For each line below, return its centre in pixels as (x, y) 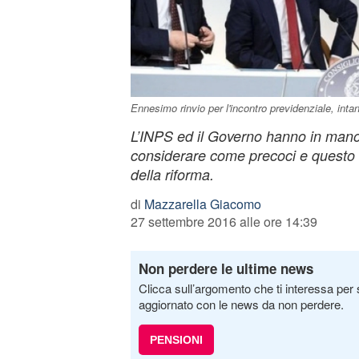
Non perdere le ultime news (226, 268)
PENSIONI (176, 340)
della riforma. (172, 174)
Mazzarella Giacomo (202, 204)
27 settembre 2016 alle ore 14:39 (224, 222)
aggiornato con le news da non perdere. (241, 304)
